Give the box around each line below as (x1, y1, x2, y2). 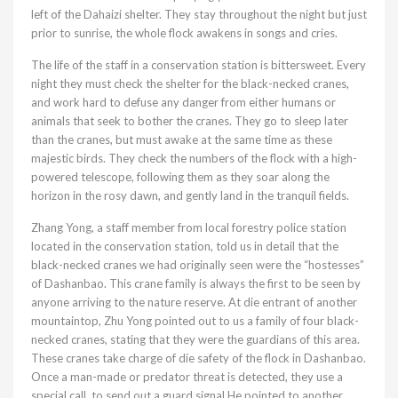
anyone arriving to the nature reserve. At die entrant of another (31, 294, 357, 309)
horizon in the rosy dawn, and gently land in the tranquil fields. (31, 187, 349, 203)
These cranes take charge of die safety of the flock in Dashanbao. (31, 350, 366, 365)
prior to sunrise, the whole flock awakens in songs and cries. (31, 25, 338, 40)
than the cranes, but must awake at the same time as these (31, 131, 332, 147)
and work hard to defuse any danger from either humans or (31, 94, 336, 109)
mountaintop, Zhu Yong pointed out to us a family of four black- (31, 313, 359, 328)
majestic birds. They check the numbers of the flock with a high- (31, 150, 357, 165)
